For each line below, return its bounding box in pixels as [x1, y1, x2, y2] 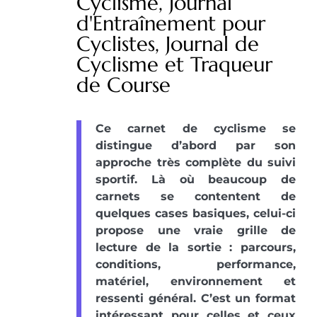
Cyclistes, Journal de [76, 30, 259, 57]
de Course [76, 71, 171, 98]
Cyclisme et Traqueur [76, 51, 272, 77]
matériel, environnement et [96, 274, 296, 288]
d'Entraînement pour [76, 10, 265, 36]
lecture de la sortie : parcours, [96, 240, 296, 254]
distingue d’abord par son [96, 138, 296, 152]
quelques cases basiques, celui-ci [96, 206, 296, 220]
